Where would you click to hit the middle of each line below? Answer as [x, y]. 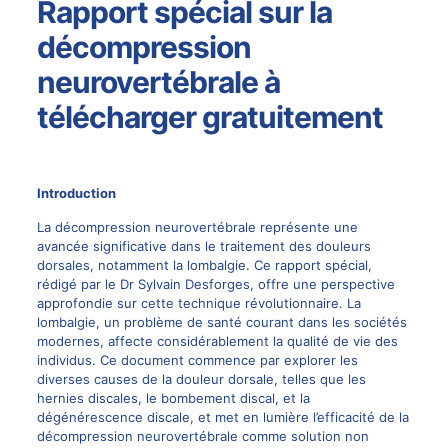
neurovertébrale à [158, 82]
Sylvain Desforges [193, 284]
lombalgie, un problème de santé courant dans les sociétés [221, 322]
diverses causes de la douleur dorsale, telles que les [201, 379]
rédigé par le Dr [87, 284]
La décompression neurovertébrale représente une [197, 227]
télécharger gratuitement [209, 117]
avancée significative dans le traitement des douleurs [203, 246]
